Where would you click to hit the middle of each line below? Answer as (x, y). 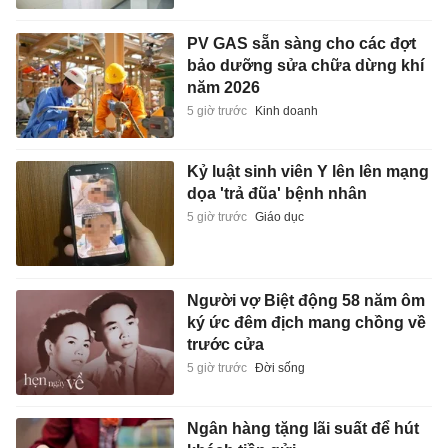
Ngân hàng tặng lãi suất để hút (302, 429)
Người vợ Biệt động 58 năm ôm (305, 300)
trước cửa (225, 344)
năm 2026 (223, 87)
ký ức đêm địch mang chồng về (306, 322)
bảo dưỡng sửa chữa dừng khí (305, 65)
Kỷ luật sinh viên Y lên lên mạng (307, 172)
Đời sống (279, 367)
